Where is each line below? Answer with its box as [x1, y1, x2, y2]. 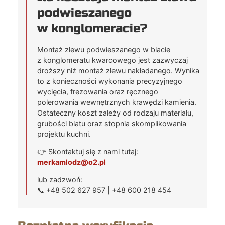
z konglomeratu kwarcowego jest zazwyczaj [37, 55, 188, 64]
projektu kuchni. [37, 129, 91, 138]
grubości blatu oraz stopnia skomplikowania [37, 119, 186, 128]
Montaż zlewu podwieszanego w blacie [37, 45, 170, 54]
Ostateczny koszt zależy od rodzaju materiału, [37, 108, 193, 117]
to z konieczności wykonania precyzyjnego [37, 76, 182, 85]
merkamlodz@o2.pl [37, 157, 106, 166]
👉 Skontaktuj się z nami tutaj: [37, 147, 138, 156]
